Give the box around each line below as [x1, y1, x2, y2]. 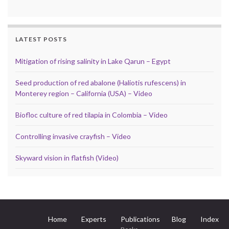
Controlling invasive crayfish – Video [15, 131, 131, 141]
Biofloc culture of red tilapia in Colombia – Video [15, 110, 168, 119]
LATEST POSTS [15, 35, 67, 43]
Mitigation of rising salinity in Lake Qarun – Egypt [15, 56, 171, 65]
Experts [81, 214, 106, 223]
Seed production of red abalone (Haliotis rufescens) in [15, 78, 186, 87]
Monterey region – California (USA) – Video [15, 88, 152, 98]
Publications [121, 214, 160, 223]
